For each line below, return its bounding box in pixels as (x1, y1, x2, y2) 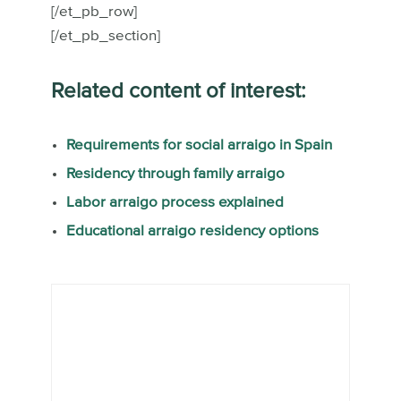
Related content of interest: (50, 81, 306, 103)
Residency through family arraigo (65, 166, 285, 183)
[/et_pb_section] (50, 29, 160, 45)
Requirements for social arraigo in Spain (65, 138, 332, 154)
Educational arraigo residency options (65, 224, 319, 240)
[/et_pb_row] (50, 4, 137, 21)
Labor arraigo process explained (65, 195, 284, 211)
